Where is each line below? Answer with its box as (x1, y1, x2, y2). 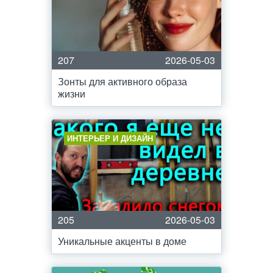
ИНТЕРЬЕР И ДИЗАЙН (67, 132, 153, 144)
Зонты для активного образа (58, 74, 187, 88)
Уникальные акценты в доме (58, 234, 186, 248)
